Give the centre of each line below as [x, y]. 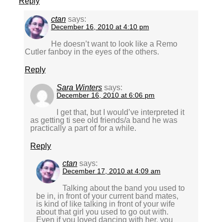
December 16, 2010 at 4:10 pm [100, 27]
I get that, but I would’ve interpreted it [121, 112]
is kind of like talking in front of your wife [105, 204]
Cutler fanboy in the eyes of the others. [92, 52]
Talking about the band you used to [123, 188]
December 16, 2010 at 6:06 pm [106, 95]
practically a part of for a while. [83, 128]
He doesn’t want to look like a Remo [114, 44]
